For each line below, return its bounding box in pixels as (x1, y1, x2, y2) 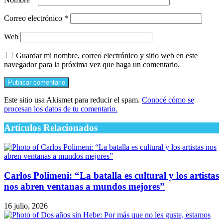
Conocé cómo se (142, 95, 194, 104)
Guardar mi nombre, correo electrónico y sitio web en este (16, 51, 198, 60)
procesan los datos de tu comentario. (4, 104, 117, 113)
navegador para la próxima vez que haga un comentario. (4, 60, 180, 69)
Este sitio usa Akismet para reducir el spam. (4, 95, 142, 104)
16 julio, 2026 (4, 201, 48, 210)
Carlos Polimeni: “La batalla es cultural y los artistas (4, 170, 219, 181)
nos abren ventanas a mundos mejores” (4, 181, 165, 192)
